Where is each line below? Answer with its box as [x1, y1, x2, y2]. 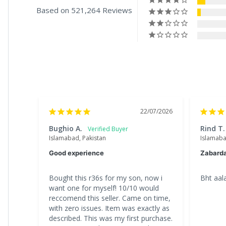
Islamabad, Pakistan [49, 134, 106, 143]
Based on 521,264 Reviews [36, 5, 132, 16]
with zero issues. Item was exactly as [49, 203, 169, 213]
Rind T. [200, 124, 225, 134]
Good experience [49, 149, 104, 157]
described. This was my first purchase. [49, 213, 173, 223]
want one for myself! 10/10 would [49, 183, 159, 193]
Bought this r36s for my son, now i [49, 173, 162, 183]
